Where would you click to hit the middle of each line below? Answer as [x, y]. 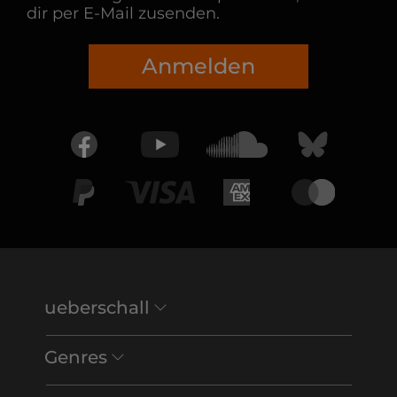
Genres [75, 358]
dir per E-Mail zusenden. [123, 14]
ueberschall [97, 308]
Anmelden [198, 66]
